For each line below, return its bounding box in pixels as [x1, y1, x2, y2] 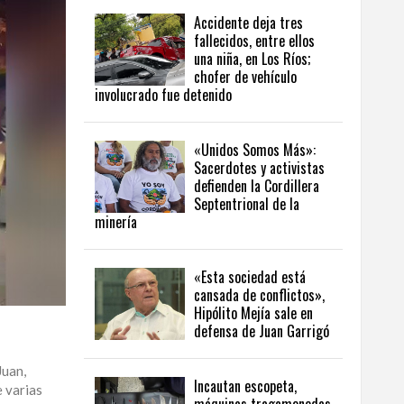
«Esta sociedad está [194, 266, 306, 289]
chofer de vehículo [194, 66, 297, 88]
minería [95, 211, 137, 234]
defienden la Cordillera [194, 175, 319, 197]
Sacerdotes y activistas [194, 157, 325, 179]
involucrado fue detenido [95, 84, 232, 106]
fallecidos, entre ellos [194, 30, 315, 52]
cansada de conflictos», [194, 284, 325, 307]
